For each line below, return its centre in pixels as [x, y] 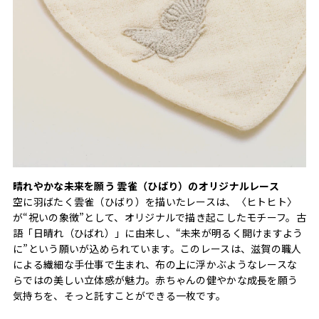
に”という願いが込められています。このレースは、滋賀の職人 [157, 248]
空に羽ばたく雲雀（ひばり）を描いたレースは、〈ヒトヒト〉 [155, 201]
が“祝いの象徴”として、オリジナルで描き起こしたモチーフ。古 [159, 217]
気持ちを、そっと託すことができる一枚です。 [120, 295]
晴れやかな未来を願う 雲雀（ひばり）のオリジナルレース [146, 185]
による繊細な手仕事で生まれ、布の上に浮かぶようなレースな [155, 264]
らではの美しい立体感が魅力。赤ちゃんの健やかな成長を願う [156, 279]
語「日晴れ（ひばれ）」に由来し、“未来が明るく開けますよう [158, 232]
